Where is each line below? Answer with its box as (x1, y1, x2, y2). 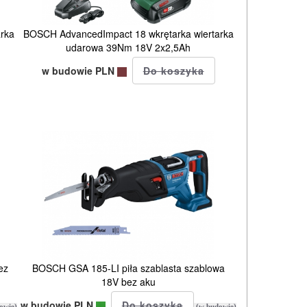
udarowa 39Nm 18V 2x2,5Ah (66, 40, 191, 54)
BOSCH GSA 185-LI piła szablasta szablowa (32, 260, 225, 275)
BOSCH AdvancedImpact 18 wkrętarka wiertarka (23, 26, 234, 40)
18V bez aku (101, 274, 156, 288)
